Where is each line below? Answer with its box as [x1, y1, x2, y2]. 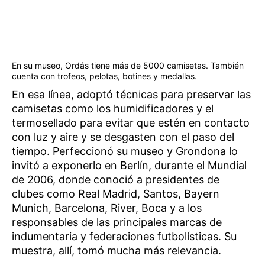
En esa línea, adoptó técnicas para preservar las [12, 88, 251, 101]
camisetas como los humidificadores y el [12, 102, 214, 115]
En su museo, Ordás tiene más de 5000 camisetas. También [12, 60, 244, 70]
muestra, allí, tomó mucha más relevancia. [12, 244, 221, 257]
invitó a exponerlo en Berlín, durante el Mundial [12, 159, 247, 172]
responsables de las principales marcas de [12, 215, 222, 228]
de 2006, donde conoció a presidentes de [12, 173, 219, 186]
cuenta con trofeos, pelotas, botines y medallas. [12, 70, 197, 81]
